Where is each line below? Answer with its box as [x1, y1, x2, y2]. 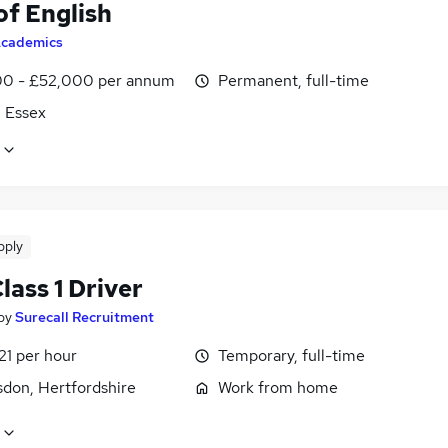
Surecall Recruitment [15, 307, 154, 326]
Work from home [218, 376, 338, 398]
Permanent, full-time [218, 69, 369, 91]
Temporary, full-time [218, 344, 365, 366]
